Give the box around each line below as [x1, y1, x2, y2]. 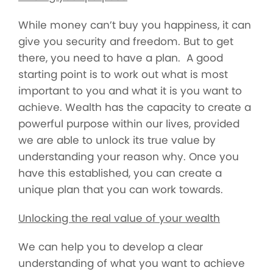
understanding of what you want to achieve [18, 256, 245, 271]
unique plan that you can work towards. [18, 182, 223, 197]
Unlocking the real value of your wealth [18, 211, 220, 225]
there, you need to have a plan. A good [18, 51, 223, 65]
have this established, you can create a [18, 166, 222, 180]
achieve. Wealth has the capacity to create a [18, 100, 251, 115]
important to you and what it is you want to [18, 83, 242, 98]
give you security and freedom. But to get [18, 34, 233, 49]
